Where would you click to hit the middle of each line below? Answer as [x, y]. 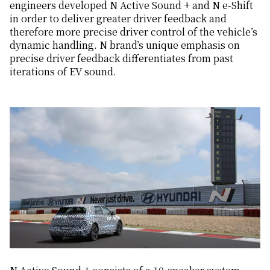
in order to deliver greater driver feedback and [118, 19]
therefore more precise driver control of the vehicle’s [133, 32]
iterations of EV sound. [63, 72]
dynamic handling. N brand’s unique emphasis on [125, 45]
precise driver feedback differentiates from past [121, 58]
